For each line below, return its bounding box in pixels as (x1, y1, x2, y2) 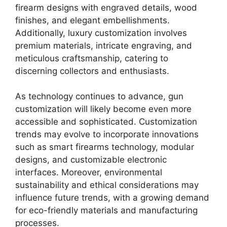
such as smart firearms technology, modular (15, 142, 194, 153)
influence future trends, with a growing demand (15, 193, 209, 203)
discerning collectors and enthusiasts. (15, 65, 174, 76)
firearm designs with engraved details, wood (15, 2, 197, 13)
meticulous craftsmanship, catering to (15, 53, 168, 63)
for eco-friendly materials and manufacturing (15, 205, 198, 216)
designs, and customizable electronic (15, 155, 167, 165)
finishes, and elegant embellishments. (15, 15, 170, 25)
